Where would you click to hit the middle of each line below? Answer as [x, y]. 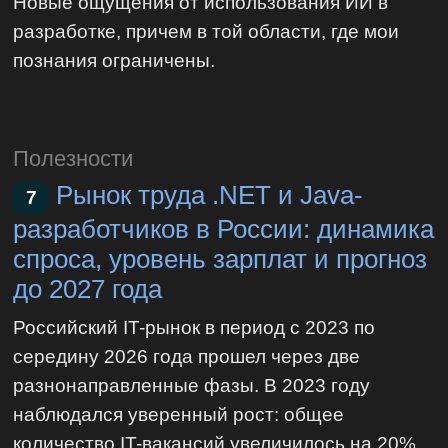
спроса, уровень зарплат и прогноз [220, 259]
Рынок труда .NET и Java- [210, 195]
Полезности [73, 158]
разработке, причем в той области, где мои [206, 31]
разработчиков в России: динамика [224, 229]
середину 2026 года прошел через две [187, 355]
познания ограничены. [114, 60]
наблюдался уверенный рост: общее [179, 413]
